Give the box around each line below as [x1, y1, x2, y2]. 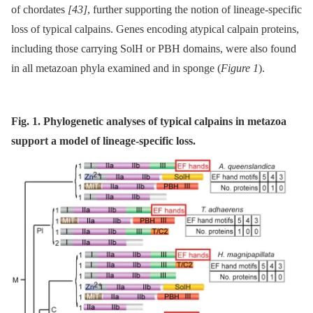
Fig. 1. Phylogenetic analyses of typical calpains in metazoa [11, 115, 286, 128]
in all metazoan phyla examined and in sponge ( [11, 62, 221, 75]
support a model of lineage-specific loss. [11, 135, 196, 147]
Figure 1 [221, 62, 259, 75]
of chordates [11, 3, 68, 16]
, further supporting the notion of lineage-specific [87, 3, 302, 16]
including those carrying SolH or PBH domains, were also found [11, 43, 296, 55]
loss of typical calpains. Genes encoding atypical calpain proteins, [11, 23, 299, 36]
